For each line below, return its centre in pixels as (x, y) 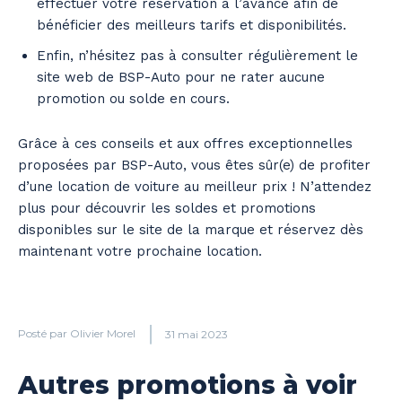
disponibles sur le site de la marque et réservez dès (191, 229)
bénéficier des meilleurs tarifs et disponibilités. (192, 25)
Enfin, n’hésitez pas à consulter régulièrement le (197, 55)
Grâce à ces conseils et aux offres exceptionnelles (185, 143)
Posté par (43, 333)
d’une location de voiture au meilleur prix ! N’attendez (195, 186)
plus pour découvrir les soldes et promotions (167, 208)
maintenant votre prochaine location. (140, 251)
